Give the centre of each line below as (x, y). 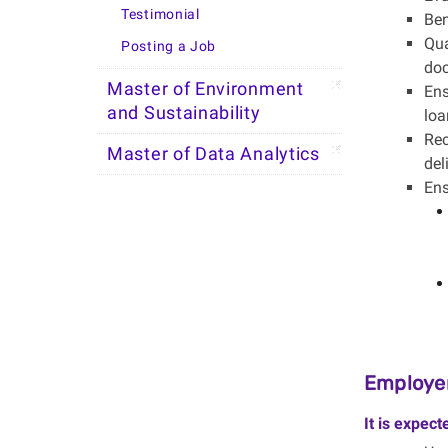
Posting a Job (169, 46)
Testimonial (160, 14)
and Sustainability (184, 113)
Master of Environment (205, 89)
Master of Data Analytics (213, 154)
